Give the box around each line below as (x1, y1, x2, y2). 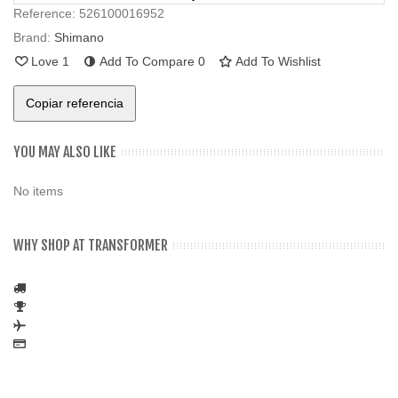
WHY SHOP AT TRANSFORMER (13, 236, 168, 255)
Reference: (13, 6, 76, 21)
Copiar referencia (26, 96, 123, 111)
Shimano (54, 30, 104, 45)
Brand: (13, 30, 51, 45)
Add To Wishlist (235, 54, 321, 69)
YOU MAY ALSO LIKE (13, 143, 116, 162)
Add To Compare (99, 54, 195, 69)
